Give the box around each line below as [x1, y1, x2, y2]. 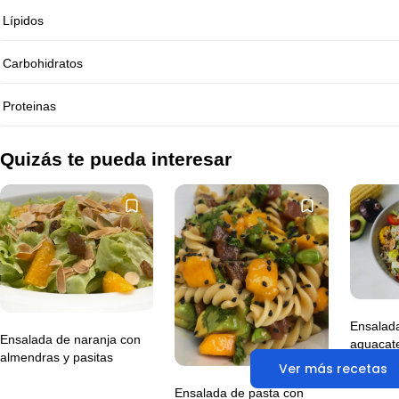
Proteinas [2, 99, 56, 114]
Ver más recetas [278, 360, 387, 379]
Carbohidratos [2, 56, 83, 71]
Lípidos [2, 13, 44, 28]
